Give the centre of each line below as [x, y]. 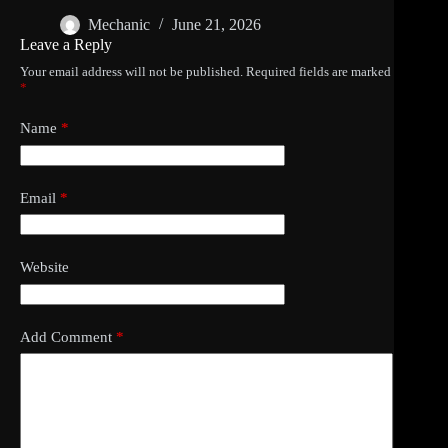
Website [44, 267]
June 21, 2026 [216, 25]
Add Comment [66, 336]
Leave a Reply [66, 45]
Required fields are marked [318, 72]
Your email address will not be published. [131, 72]
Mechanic [119, 25]
